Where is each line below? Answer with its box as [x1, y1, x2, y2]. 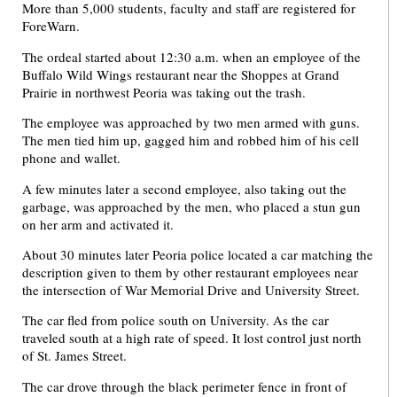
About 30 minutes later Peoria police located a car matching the [22, 245, 373, 263]
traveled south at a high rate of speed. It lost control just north [22, 329, 362, 347]
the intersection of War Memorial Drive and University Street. [22, 280, 360, 299]
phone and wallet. [22, 149, 121, 167]
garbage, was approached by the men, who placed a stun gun [22, 197, 361, 215]
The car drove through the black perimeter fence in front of [22, 377, 346, 395]
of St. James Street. [22, 346, 127, 365]
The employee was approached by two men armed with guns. [22, 113, 360, 132]
